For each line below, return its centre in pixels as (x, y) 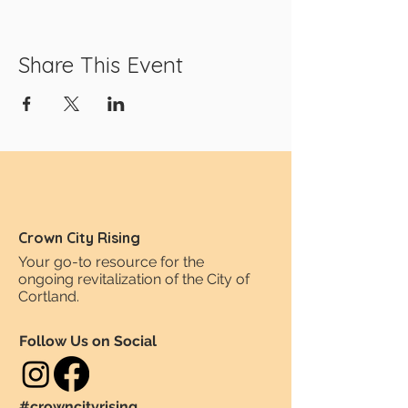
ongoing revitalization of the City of (134, 279)
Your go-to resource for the (111, 262)
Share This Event (101, 65)
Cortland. (49, 296)
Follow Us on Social (88, 341)
